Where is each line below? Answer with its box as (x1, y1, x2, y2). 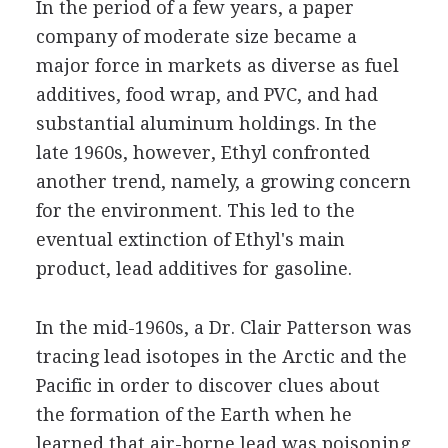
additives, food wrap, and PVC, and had (35, 84, 378, 105)
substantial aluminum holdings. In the (35, 113, 377, 134)
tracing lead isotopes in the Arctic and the (35, 346, 407, 367)
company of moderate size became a (35, 26, 357, 47)
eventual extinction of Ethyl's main (35, 229, 345, 250)
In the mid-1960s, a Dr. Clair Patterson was (35, 317, 412, 338)
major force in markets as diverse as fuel (35, 55, 399, 76)
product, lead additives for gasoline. (35, 258, 352, 279)
